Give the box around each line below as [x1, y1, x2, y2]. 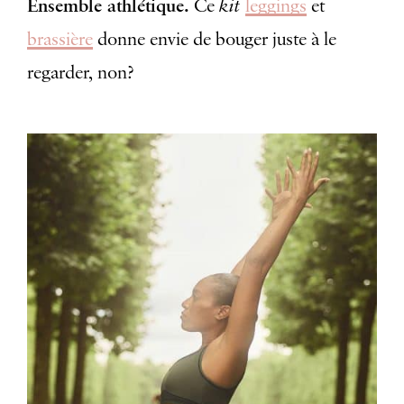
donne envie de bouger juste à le [93, 27, 336, 51]
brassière [27, 27, 93, 51]
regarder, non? [27, 60, 133, 85]
